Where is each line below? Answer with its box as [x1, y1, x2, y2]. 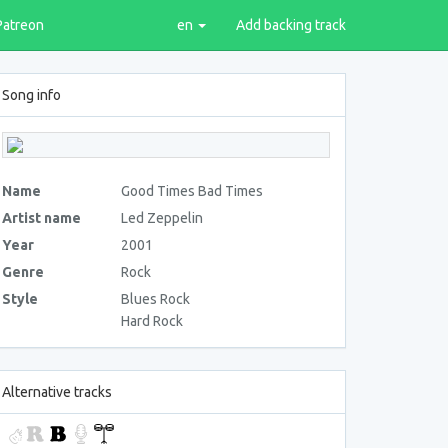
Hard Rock [121, 313, 184, 329]
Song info [2, 87, 61, 103]
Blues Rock [121, 291, 191, 307]
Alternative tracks [2, 384, 112, 400]
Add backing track [236, 17, 346, 33]
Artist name [2, 210, 81, 226]
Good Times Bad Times [121, 183, 264, 199]
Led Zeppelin [121, 210, 204, 226]
